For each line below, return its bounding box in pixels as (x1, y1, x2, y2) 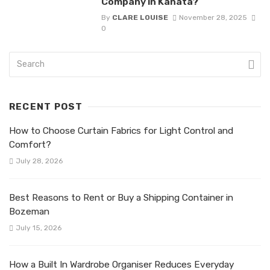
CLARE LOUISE (111, 13, 168, 22)
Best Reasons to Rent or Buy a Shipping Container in (9, 192, 233, 203)
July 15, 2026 (15, 224, 61, 233)
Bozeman (9, 206, 49, 217)
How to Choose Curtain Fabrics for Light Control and (9, 125, 233, 136)
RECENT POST (9, 101, 83, 112)
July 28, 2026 (15, 157, 63, 165)
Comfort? (9, 139, 51, 150)
